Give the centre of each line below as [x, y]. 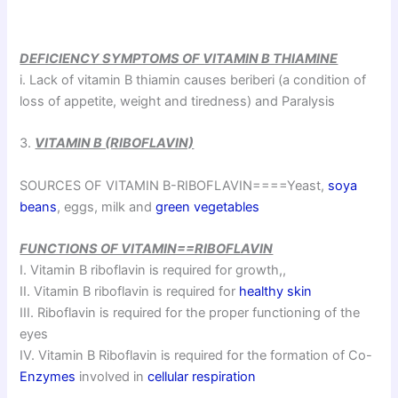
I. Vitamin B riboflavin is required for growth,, [153, 271]
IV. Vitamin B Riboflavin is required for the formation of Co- [196, 356]
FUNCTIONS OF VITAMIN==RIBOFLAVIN [147, 249]
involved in [112, 377]
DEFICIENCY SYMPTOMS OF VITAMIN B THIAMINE [179, 59]
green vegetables [208, 207]
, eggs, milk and [107, 207]
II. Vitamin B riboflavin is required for [130, 292]
